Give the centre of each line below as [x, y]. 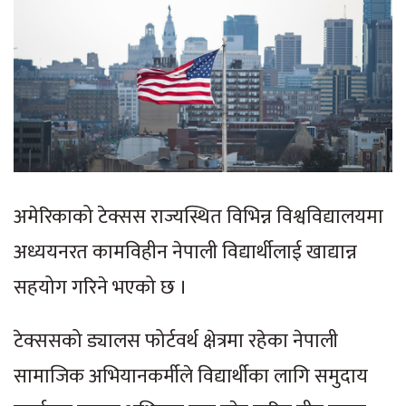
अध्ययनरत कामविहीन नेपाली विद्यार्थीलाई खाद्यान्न [185, 253]
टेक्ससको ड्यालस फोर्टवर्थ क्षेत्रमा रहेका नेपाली [176, 342]
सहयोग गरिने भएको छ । [101, 288]
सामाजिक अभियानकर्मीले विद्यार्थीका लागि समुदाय [191, 377]
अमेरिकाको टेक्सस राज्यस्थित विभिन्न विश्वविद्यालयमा [198, 217]
